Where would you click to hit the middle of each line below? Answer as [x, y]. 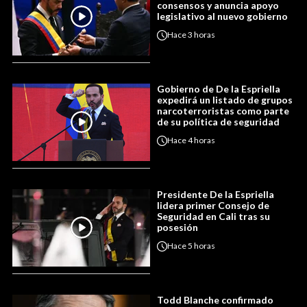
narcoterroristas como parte [223, 110]
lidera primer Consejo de [213, 205]
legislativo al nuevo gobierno [222, 16]
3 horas [201, 35]
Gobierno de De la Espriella [219, 88]
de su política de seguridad [218, 121]
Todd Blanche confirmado [215, 299]
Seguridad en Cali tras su [213, 216]
